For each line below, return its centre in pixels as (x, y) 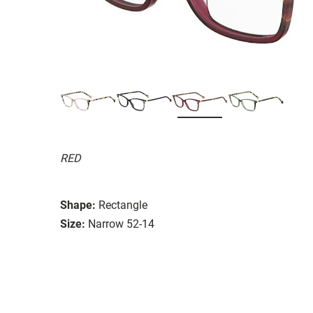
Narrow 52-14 (121, 224)
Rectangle (123, 205)
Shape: (78, 205)
